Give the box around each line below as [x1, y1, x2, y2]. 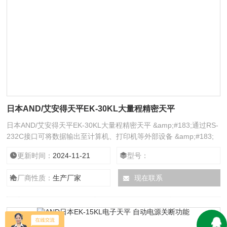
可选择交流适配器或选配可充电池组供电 [7, 143, 135, 152]
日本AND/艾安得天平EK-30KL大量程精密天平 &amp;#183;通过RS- [7, 121, 219, 129]
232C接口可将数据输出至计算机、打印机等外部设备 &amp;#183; [7, 132, 214, 140]
